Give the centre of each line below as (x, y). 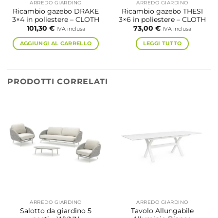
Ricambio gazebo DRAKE (56, 11)
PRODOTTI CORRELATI (58, 81)
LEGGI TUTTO (162, 44)
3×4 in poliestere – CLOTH (56, 19)
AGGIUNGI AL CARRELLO (56, 44)
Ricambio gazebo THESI (162, 11)
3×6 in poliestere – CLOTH (162, 19)
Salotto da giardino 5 (56, 210)
